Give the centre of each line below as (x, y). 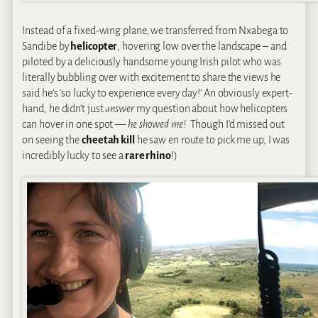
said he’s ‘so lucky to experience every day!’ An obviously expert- (157, 93)
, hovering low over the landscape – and (202, 46)
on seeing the (52, 139)
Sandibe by (46, 46)
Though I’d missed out (235, 124)
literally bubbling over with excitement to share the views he (152, 77)
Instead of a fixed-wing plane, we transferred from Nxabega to (155, 30)
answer (120, 108)
